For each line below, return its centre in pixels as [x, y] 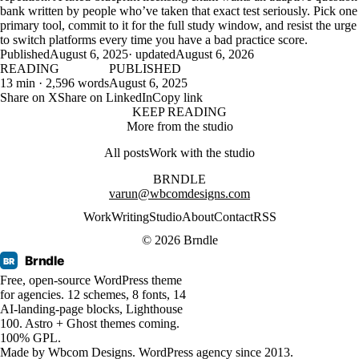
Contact [233, 217]
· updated [152, 54]
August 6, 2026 [215, 54]
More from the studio [179, 127]
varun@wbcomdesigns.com [179, 194]
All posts [127, 153]
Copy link [177, 98]
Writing [130, 217]
